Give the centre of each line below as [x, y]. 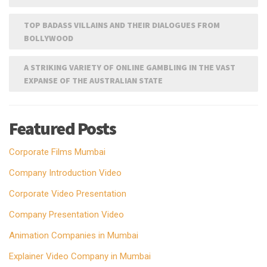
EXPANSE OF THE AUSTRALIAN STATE [93, 81]
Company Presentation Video [66, 215]
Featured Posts [62, 128]
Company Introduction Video [65, 173]
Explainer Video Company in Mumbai [80, 257]
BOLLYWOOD [49, 38]
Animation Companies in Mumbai [74, 236]
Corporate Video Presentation [68, 194]
